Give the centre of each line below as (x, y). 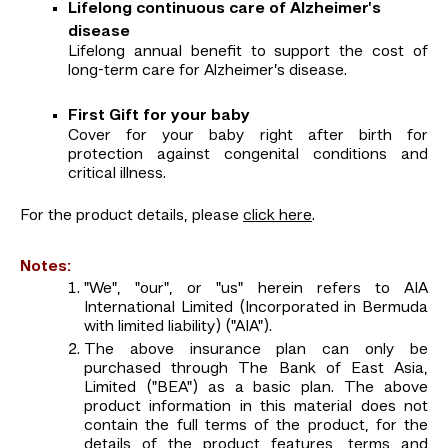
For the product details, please (131, 216)
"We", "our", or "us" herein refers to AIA (256, 289)
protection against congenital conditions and (248, 155)
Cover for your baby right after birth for (248, 136)
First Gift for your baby (159, 116)
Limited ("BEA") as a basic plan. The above (256, 388)
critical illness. (117, 174)
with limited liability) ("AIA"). (178, 327)
